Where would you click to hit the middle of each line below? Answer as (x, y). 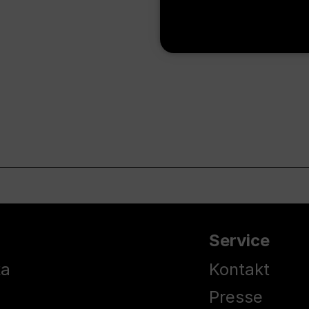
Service (239, 240)
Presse (236, 297)
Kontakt (239, 269)
